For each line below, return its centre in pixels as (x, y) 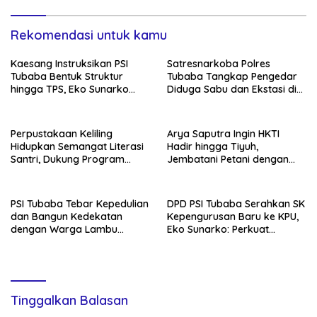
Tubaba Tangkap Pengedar (232, 76)
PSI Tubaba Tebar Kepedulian (80, 204)
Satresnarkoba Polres (219, 64)
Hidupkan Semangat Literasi (77, 146)
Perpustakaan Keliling (62, 134)
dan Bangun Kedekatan (67, 217)
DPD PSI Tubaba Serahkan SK (236, 204)
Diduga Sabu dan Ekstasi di (232, 89)
